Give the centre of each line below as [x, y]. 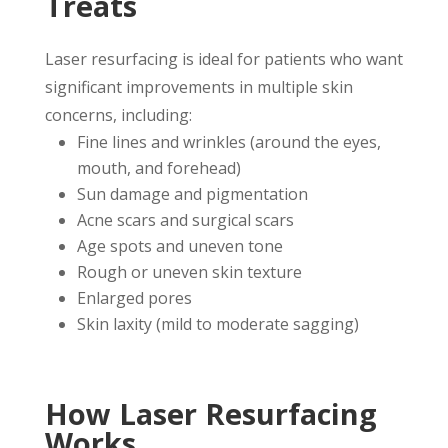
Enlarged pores [134, 298]
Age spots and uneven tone [179, 246]
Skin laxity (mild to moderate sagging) [217, 324]
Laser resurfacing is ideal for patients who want [223, 59]
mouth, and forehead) [158, 168]
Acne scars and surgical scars [185, 220]
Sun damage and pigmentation [192, 194]
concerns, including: [118, 115]
